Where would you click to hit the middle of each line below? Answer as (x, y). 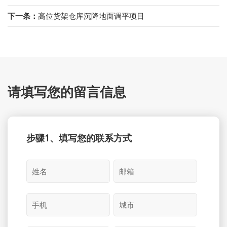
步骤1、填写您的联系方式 (79, 138)
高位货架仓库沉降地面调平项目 (91, 16)
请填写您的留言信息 (67, 92)
